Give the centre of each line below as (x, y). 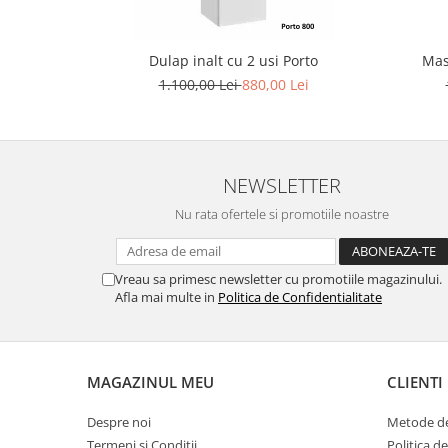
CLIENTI (415, 382)
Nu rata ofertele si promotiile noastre (282, 214)
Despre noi (119, 422)
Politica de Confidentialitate (300, 297)
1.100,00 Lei (200, 84)
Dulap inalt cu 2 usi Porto (233, 60)
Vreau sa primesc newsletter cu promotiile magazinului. (278, 279)
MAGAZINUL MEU (150, 382)
